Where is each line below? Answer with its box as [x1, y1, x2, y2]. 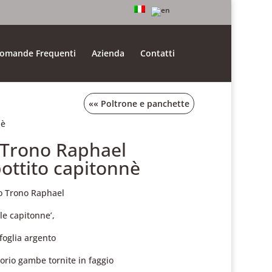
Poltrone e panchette [101, 98, 190, 109]
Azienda [92, 47, 125, 59]
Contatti [140, 47, 175, 59]
